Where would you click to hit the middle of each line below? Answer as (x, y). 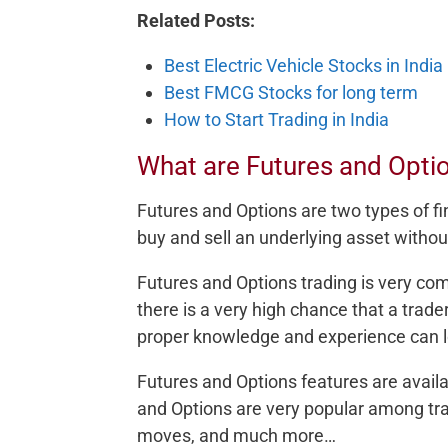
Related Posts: (196, 20)
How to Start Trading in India (276, 119)
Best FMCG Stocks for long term (291, 92)
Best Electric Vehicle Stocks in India (303, 65)
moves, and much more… (236, 435)
